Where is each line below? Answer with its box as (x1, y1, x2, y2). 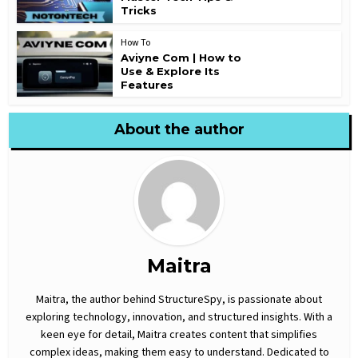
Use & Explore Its (121, 64, 221, 78)
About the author (113, 121, 245, 139)
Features (121, 78, 174, 91)
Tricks (121, 3, 157, 17)
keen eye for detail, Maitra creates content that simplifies (41, 327, 317, 344)
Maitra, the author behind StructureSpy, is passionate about (36, 292, 322, 308)
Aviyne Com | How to (121, 50, 242, 64)
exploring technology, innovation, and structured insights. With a (26, 309, 332, 326)
